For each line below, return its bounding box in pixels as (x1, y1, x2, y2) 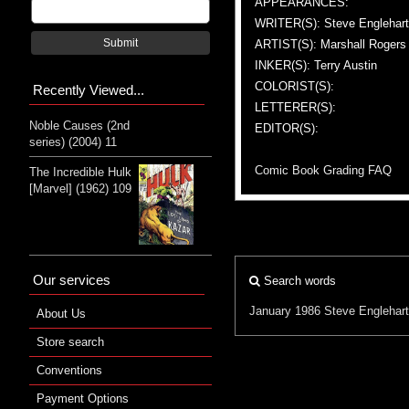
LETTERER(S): (255, 100, 336, 114)
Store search (37, 335, 104, 350)
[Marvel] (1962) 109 (29, 181, 131, 195)
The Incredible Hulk (29, 164, 131, 179)
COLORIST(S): (255, 79, 334, 93)
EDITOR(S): (255, 121, 319, 135)
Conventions (37, 363, 102, 378)
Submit (103, 37, 138, 48)
